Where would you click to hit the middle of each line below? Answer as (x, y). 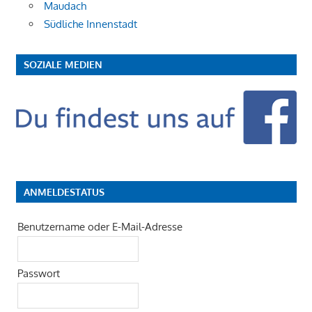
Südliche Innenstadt (91, 24)
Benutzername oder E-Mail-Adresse (100, 227)
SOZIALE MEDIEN (63, 65)
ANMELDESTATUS (64, 192)
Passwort (38, 274)
